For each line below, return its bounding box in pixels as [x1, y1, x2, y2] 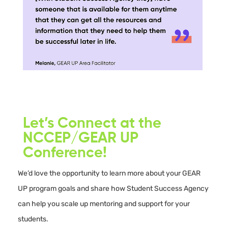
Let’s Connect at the [23, 117, 161, 132]
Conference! [23, 146, 107, 161]
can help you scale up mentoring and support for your [18, 199, 190, 209]
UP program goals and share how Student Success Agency [18, 184, 209, 193]
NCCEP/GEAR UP [23, 131, 138, 147]
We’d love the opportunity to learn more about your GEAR [18, 169, 201, 178]
